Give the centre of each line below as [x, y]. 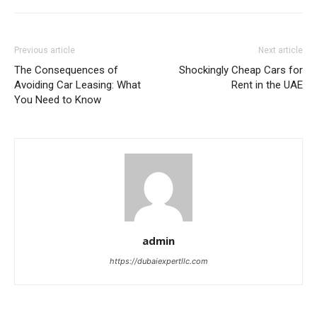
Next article [281, 50]
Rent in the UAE [267, 85]
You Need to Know [58, 99]
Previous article [45, 50]
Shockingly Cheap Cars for [241, 70]
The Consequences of [66, 70]
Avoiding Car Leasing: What [77, 85]
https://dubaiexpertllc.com [158, 261]
